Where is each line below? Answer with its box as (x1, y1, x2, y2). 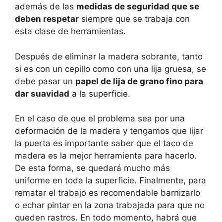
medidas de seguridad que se (76, 1, 199, 12)
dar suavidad (15, 88, 69, 99)
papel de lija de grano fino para (75, 76, 203, 86)
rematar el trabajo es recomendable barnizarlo (15, 188, 200, 198)
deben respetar (15, 14, 79, 24)
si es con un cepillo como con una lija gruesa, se (15, 63, 206, 74)
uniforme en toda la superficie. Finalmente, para (15, 175, 206, 186)
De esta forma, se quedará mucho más (15, 163, 170, 173)
